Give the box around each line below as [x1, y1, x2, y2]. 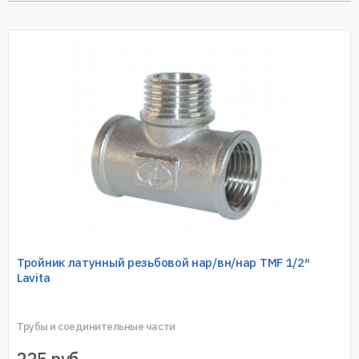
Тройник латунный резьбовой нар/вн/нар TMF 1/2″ [17, 254, 310, 270]
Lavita [17, 269, 50, 285]
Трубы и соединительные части [17, 319, 175, 333]
